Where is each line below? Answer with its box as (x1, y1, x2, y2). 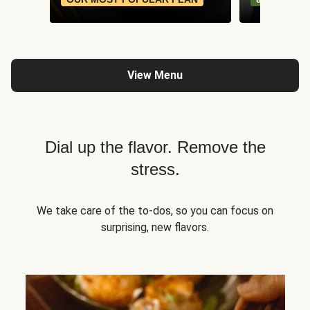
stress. (130, 160, 180, 179)
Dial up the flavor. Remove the (44, 138, 266, 157)
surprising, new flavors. (101, 221, 209, 235)
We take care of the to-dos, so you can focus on (37, 204, 273, 218)
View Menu (127, 69, 183, 82)
